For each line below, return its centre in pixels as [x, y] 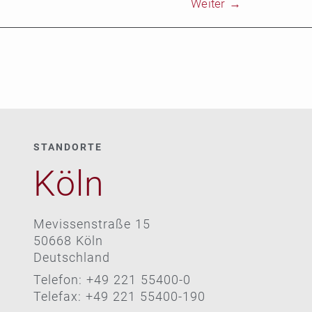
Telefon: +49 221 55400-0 [112, 279]
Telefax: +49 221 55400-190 [119, 296]
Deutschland [71, 257]
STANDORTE [68, 147]
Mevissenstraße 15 [92, 224]
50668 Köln [68, 240]
